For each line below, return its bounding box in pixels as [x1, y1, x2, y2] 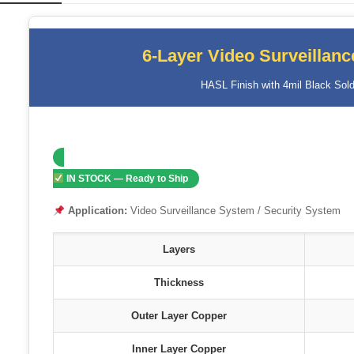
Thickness [154, 277, 205, 289]
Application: [68, 205, 128, 217]
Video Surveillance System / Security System [127, 205, 341, 217]
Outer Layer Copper [131, 310, 228, 322]
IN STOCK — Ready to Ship [64, 173, 189, 185]
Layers [163, 243, 196, 256]
